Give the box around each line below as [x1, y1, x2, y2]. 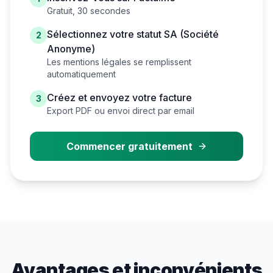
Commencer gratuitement [66, 140, 193, 152]
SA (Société [164, 28, 219, 40]
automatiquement [47, 69, 116, 79]
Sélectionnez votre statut [47, 28, 164, 40]
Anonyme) [47, 43, 95, 55]
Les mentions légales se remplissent [47, 57, 191, 67]
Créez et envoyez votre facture [47, 91, 192, 104]
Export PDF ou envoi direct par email [47, 105, 194, 116]
